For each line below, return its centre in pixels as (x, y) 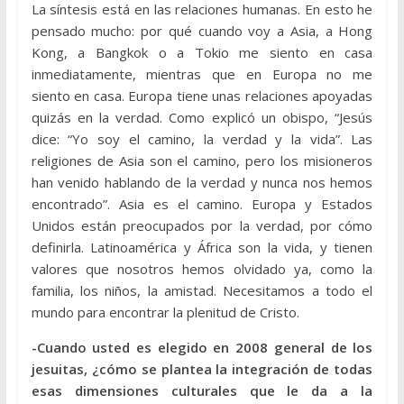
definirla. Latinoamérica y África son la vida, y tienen (202, 248)
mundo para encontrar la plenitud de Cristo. (165, 312)
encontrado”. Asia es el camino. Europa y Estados (202, 204)
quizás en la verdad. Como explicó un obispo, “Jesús (202, 118)
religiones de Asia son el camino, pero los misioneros (202, 161)
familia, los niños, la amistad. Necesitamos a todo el (202, 291)
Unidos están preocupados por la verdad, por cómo (202, 226)
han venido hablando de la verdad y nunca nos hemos (202, 183)
